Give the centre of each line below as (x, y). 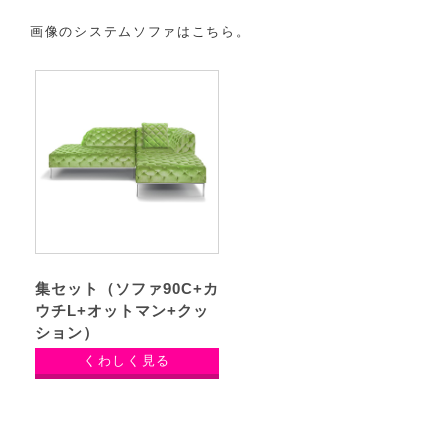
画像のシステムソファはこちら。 (140, 32)
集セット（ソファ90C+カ (127, 289)
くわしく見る (127, 361)
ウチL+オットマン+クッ (122, 311)
